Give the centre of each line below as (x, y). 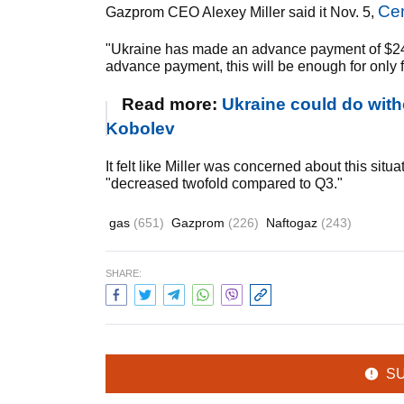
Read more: (172, 104)
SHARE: (124, 273)
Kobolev (140, 129)
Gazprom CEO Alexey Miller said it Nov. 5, (242, 12)
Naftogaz (294, 223)
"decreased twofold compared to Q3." (224, 184)
